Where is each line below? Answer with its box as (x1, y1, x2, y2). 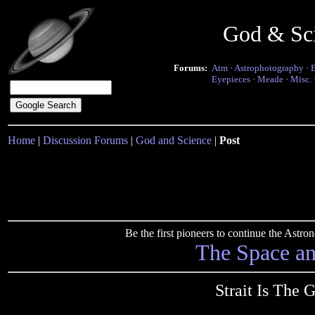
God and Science (136, 134, 212, 146)
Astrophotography (234, 63, 304, 73)
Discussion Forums (43, 134, 128, 146)
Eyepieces (212, 74, 250, 84)
